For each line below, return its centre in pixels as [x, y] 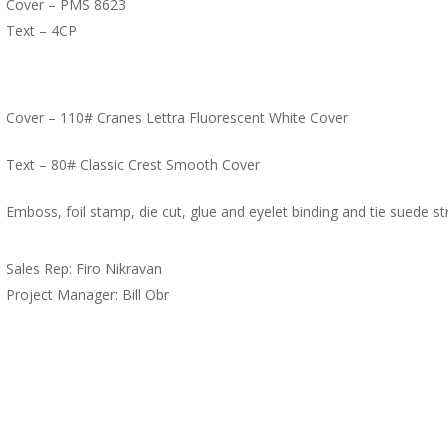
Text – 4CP [42, 30]
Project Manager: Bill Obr [88, 294]
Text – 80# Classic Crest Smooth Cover [133, 164]
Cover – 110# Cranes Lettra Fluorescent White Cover [177, 117]
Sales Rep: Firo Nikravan [84, 268]
